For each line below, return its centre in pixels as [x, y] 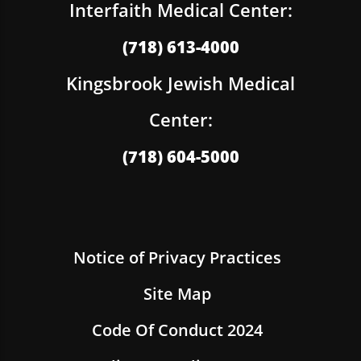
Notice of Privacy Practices [177, 257]
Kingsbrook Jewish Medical [180, 83]
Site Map [177, 293]
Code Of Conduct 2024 [177, 330]
